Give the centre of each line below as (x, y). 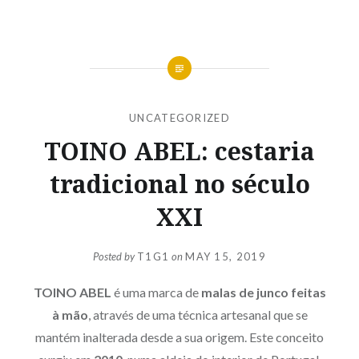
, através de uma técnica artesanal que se (198, 315)
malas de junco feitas (262, 292)
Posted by (115, 257)
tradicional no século (179, 184)
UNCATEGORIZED (179, 117)
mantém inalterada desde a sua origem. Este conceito (179, 337)
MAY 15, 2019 (226, 257)
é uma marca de (155, 292)
